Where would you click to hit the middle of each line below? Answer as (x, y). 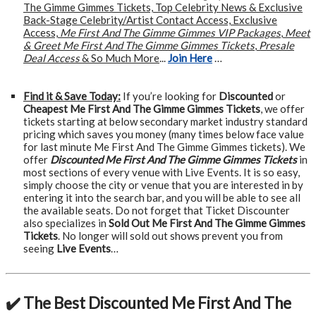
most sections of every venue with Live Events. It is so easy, (162, 172)
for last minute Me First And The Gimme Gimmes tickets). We (164, 147)
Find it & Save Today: (72, 96)
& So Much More (120, 58)
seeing (40, 248)
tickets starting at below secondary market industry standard (165, 121)
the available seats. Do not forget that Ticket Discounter (157, 210)
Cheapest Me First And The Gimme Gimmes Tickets (142, 109)
